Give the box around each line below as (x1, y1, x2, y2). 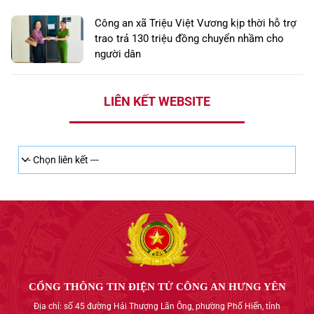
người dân (95, 48, 141, 61)
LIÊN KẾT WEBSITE (103, 94, 210, 109)
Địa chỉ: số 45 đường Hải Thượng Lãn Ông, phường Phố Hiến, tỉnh (34, 301, 280, 312)
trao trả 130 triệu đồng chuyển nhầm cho (95, 32, 284, 46)
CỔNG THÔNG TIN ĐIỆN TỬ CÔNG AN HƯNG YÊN (28, 281, 286, 293)
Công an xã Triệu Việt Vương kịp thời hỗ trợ (95, 17, 296, 30)
